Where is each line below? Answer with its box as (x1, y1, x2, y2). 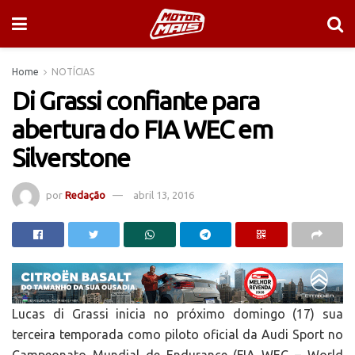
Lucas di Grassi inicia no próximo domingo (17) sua (12, 307, 343, 322)
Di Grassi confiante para (12, 86, 259, 115)
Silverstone (12, 143, 130, 172)
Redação (65, 189, 105, 200)
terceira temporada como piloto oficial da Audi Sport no (12, 327, 343, 342)
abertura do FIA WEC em (12, 115, 273, 143)
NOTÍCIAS (52, 67, 94, 77)
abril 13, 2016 (133, 189, 194, 200)
